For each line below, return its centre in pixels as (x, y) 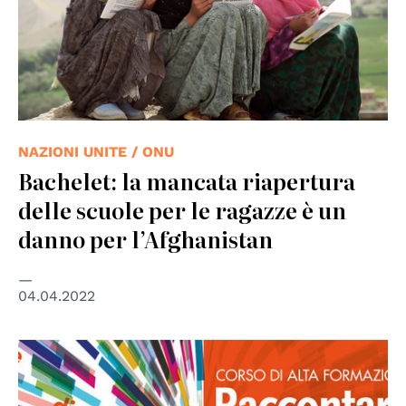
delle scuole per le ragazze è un (182, 209)
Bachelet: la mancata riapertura (187, 180)
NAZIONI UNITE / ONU (96, 151)
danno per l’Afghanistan (145, 238)
